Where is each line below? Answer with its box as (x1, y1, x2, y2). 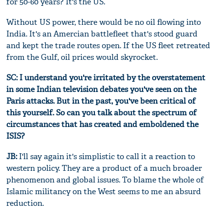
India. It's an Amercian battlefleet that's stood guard (6, 29, 198, 39)
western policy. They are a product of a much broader (6, 163, 202, 174)
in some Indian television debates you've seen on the (6, 84, 197, 95)
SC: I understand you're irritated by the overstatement (6, 73, 206, 83)
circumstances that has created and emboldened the (6, 119, 199, 130)
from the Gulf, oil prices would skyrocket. (6, 52, 158, 63)
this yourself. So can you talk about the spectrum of (6, 108, 197, 118)
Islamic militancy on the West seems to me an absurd (6, 186, 201, 197)
